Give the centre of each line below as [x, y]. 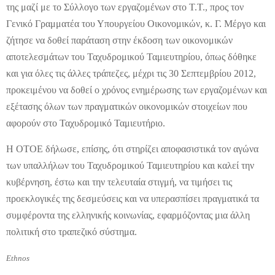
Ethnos [18, 258]
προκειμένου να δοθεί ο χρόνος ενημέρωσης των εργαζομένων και [137, 90]
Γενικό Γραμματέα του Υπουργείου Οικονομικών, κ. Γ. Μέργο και [136, 24]
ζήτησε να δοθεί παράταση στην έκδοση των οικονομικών [119, 40]
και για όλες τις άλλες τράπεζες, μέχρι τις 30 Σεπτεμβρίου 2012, [131, 73]
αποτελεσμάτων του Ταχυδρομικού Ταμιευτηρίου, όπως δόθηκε [131, 57]
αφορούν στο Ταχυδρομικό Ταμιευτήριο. [86, 123]
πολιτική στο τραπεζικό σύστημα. [72, 232]
